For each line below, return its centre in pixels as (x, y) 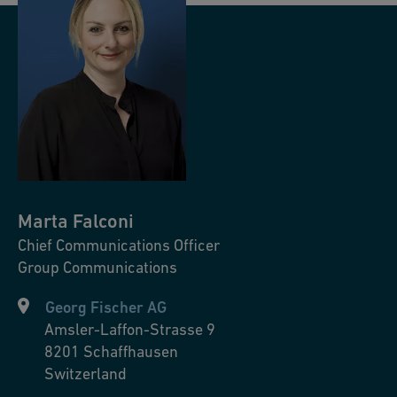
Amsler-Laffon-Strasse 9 (130, 329)
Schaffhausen (131, 351)
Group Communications (97, 267)
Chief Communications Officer (119, 245)
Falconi (103, 221)
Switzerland (86, 374)
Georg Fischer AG (106, 307)
